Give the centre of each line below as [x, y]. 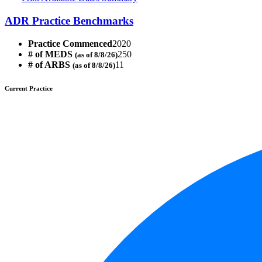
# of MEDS [51, 54]
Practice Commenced [70, 43]
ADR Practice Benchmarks [69, 20]
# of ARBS [50, 64]
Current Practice [29, 88]
